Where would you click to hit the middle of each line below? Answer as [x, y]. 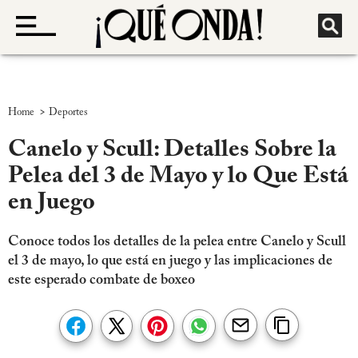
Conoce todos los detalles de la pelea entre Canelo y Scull [177, 243]
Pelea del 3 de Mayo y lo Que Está [178, 177]
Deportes [68, 112]
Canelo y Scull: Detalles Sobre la [172, 151]
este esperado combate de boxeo [101, 281]
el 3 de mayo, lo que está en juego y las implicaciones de [170, 262]
